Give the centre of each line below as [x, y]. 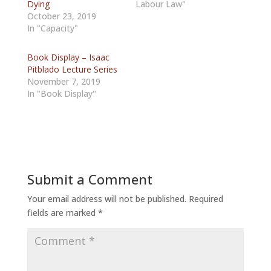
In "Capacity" [52, 28]
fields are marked [62, 213]
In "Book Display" [61, 93]
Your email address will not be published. [106, 199]
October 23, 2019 [61, 16]
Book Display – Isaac [68, 57]
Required [206, 199]
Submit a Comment [90, 179]
